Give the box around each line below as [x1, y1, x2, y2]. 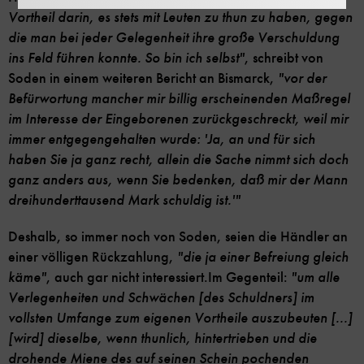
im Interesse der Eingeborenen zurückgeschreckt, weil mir [8, 110, 349, 129]
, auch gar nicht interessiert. [46, 268, 208, 287]
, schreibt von [245, 49, 323, 67]
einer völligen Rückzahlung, [8, 248, 177, 266]
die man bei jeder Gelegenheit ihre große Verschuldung [8, 28, 340, 48]
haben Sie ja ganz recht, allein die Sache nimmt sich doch [8, 150, 349, 170]
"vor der [275, 69, 327, 89]
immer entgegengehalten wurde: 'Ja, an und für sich [8, 130, 315, 149]
